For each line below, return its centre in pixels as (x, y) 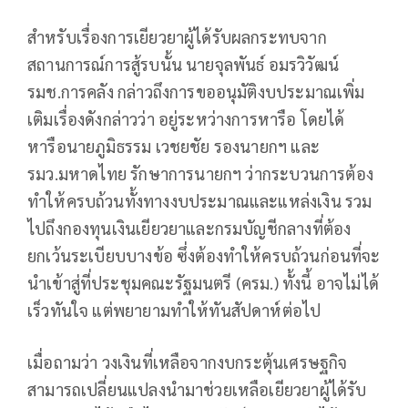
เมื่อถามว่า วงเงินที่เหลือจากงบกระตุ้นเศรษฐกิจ (188, 362)
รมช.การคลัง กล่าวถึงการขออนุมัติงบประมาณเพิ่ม (196, 92)
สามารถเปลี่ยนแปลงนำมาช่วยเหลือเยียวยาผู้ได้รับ (197, 390)
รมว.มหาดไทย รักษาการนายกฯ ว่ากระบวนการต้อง (201, 174)
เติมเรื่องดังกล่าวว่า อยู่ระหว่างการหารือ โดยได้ (186, 119)
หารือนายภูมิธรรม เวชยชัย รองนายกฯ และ (173, 147)
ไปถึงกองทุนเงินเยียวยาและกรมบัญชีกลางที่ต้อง (189, 229)
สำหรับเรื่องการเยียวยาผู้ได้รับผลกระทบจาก (177, 37)
